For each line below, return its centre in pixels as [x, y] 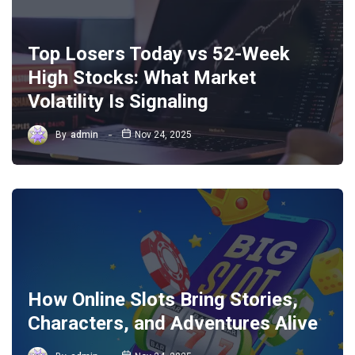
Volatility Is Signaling [118, 101]
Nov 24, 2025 [164, 135]
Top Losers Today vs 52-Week [159, 53]
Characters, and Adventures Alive [173, 323]
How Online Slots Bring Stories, [163, 299]
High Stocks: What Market [142, 77]
